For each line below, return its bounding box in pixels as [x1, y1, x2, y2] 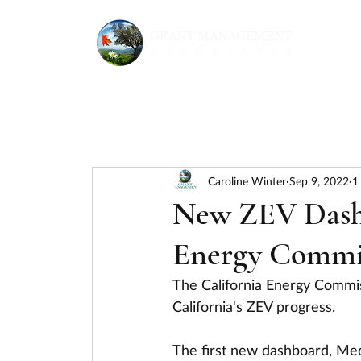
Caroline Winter [208, 173, 286, 188]
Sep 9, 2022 [289, 173, 349, 188]
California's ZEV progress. [172, 297, 339, 315]
